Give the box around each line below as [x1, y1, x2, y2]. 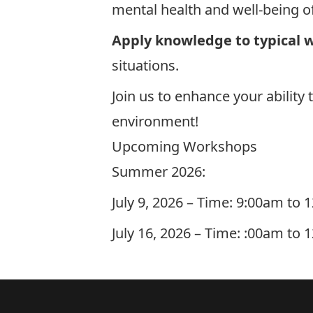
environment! [112, 112, 202, 131]
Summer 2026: [112, 162, 205, 181]
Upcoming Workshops [112, 137, 257, 156]
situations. [112, 56, 182, 75]
